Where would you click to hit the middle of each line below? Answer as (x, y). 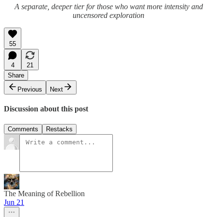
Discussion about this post (46, 109)
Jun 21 (14, 202)
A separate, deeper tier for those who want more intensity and (108, 7)
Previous (30, 90)
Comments (23, 129)
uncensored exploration (108, 15)
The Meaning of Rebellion (44, 193)
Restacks (59, 129)
